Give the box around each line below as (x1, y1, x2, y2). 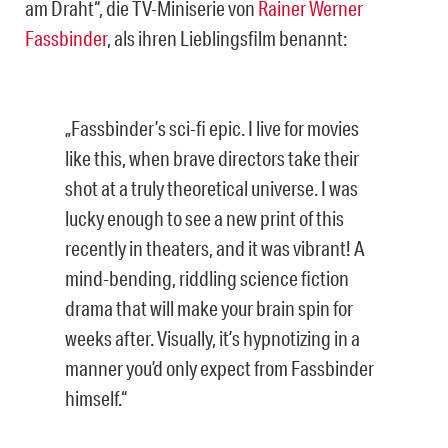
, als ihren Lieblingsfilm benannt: (107, 26, 347, 51)
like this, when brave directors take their (65, 146, 359, 171)
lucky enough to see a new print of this (65, 206, 344, 231)
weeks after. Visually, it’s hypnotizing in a (65, 326, 360, 351)
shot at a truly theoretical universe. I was (65, 176, 358, 201)
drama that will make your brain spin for (65, 296, 353, 321)
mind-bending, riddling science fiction (65, 266, 349, 291)
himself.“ (65, 386, 127, 411)
